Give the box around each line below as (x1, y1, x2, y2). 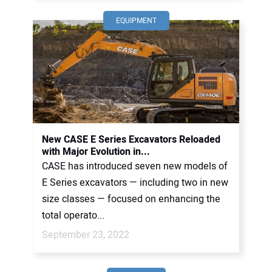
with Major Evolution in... (42, 144, 150, 159)
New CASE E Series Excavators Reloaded (42, 132, 220, 147)
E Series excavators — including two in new (42, 175, 228, 190)
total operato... (42, 208, 104, 223)
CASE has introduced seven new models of (42, 159, 228, 174)
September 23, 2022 (42, 228, 129, 242)
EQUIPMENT (115, 15, 157, 26)
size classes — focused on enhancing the (42, 192, 220, 206)
